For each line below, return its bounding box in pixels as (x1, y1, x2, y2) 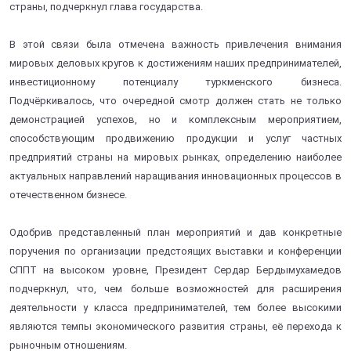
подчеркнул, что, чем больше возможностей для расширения (9, 282, 342, 295)
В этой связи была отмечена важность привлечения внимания (9, 38, 342, 50)
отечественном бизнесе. (9, 188, 127, 201)
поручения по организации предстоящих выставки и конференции (9, 244, 342, 257)
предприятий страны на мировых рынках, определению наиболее (9, 150, 342, 163)
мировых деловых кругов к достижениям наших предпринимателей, (9, 56, 342, 69)
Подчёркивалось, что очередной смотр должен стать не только (9, 94, 342, 107)
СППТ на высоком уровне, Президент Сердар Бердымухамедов (9, 263, 342, 276)
